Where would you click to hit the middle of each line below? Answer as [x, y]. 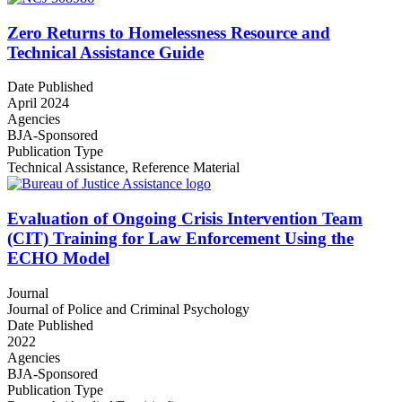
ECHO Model [58, 258]
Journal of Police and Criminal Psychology [128, 309]
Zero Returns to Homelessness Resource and [169, 32]
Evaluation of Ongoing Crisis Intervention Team [185, 219]
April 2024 [38, 103]
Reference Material [186, 168]
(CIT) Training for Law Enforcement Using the [180, 239]
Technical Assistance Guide [105, 52]
